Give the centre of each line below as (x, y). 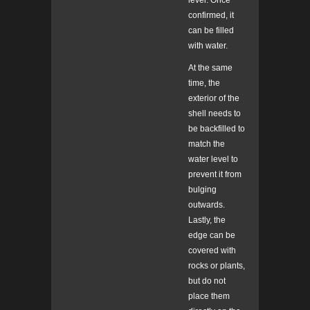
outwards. (207, 205)
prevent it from (215, 175)
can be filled (211, 31)
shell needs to (215, 114)
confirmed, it (211, 16)
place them (209, 297)
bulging (202, 190)
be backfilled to (217, 129)
